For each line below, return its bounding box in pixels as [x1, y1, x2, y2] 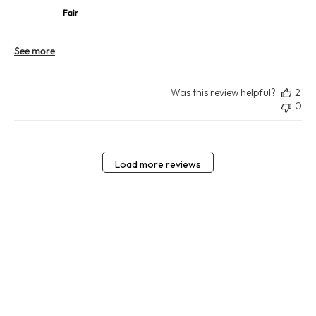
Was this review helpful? [171, 86, 276, 99]
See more [14, 44, 55, 58]
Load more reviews [115, 157, 201, 171]
